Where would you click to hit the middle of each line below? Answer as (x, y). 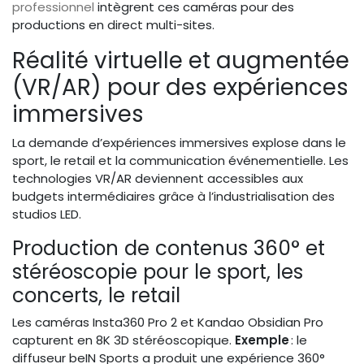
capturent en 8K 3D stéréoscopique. (123, 340)
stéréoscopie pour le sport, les (158, 272)
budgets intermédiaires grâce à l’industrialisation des (173, 197)
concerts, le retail (96, 296)
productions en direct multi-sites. (113, 25)
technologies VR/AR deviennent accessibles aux (158, 179)
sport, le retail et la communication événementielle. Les (180, 161)
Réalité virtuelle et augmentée (181, 61)
